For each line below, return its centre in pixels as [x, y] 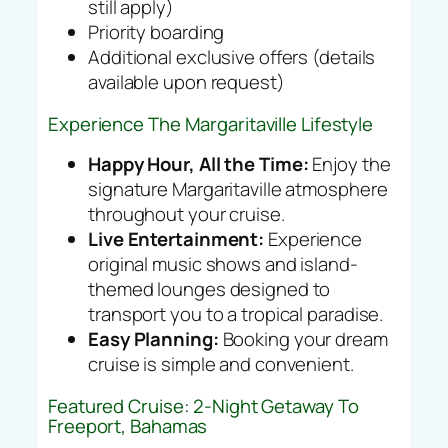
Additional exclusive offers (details [232, 57]
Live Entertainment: [176, 239]
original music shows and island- [223, 264]
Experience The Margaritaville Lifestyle [211, 123]
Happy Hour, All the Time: [198, 164]
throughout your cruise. [186, 214]
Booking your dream [303, 339]
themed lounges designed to [209, 289]
